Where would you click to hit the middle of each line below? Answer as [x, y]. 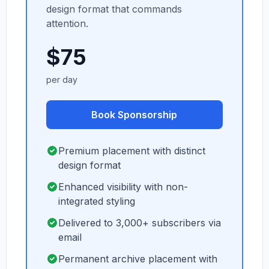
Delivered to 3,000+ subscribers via [139, 223]
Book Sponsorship [134, 115]
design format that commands [114, 9]
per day [62, 80]
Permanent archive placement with [138, 259]
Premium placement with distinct [131, 151]
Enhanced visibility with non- [123, 187]
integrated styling [96, 201]
